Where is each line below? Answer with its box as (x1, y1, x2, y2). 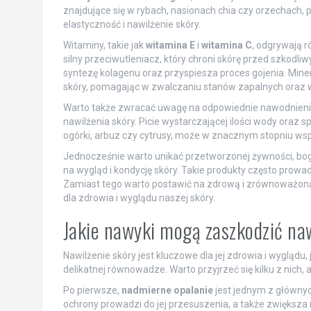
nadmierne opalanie (121, 285, 213, 296)
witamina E (145, 40, 195, 51)
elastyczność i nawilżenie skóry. (62, 19, 201, 31)
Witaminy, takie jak (62, 40, 146, 51)
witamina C (201, 40, 252, 51)
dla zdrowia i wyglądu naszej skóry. (62, 192, 215, 204)
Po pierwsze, (62, 285, 121, 296)
